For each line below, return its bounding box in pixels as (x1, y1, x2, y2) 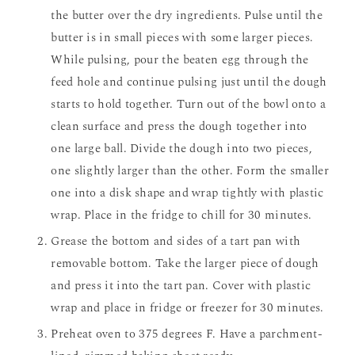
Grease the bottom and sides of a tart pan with (51, 232, 60, 251)
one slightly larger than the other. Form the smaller (51, 162, 329, 181)
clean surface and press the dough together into (51, 117, 307, 136)
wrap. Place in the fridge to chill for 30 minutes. (51, 206, 312, 225)
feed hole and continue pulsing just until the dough (51, 73, 327, 92)
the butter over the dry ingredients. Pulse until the (51, 6, 323, 25)
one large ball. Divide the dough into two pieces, (51, 139, 313, 158)
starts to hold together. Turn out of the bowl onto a (51, 95, 326, 114)
